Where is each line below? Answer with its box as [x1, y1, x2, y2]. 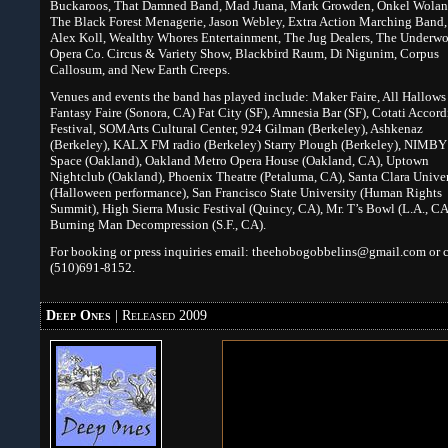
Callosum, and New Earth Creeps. [50, 62, 230, 77]
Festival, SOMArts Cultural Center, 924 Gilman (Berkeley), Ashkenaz [50, 121, 423, 136]
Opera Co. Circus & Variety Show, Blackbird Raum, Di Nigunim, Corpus [50, 46, 439, 61]
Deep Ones [46, 308, 111, 323]
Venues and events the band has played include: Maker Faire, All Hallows [50, 89, 446, 104]
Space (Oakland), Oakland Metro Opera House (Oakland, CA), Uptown [50, 153, 429, 168]
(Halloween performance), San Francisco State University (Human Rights [50, 185, 442, 200]
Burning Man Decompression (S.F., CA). [50, 217, 266, 232]
